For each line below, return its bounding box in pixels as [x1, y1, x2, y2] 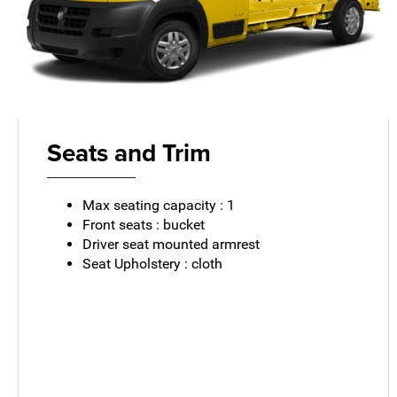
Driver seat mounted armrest [82, 235, 261, 253]
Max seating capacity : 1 [82, 196, 236, 214]
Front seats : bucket [82, 215, 206, 233]
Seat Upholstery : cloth [82, 254, 223, 272]
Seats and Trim [47, 134, 212, 170]
